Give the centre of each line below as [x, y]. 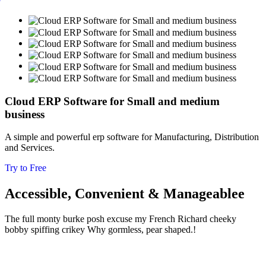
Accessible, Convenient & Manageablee [125, 194]
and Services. [30, 148]
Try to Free [26, 168]
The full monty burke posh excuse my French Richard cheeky [121, 219]
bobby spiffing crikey [46, 230]
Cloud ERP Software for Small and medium [112, 101]
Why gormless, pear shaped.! [142, 230]
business [25, 114]
